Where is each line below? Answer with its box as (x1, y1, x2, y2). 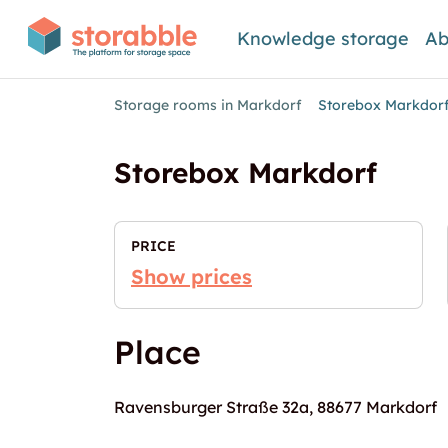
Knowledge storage (237, 27, 410, 50)
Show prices (131, 264, 252, 289)
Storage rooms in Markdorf (114, 96, 302, 114)
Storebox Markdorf (114, 155, 377, 190)
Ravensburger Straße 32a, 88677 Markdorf (114, 397, 437, 417)
